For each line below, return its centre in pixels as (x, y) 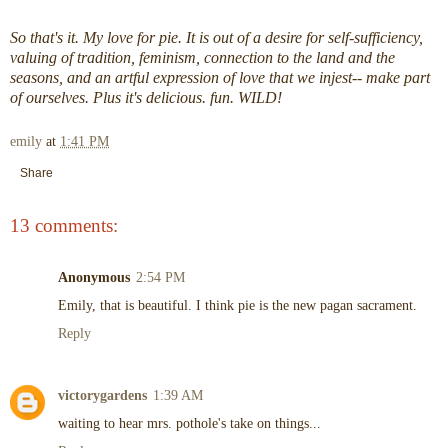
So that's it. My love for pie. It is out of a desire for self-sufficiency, (216, 38)
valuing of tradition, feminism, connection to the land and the (202, 58)
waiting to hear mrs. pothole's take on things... (189, 423)
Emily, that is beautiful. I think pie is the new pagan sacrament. (237, 305)
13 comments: (64, 225)
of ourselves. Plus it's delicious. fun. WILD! (146, 98)
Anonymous (94, 277)
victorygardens (102, 395)
